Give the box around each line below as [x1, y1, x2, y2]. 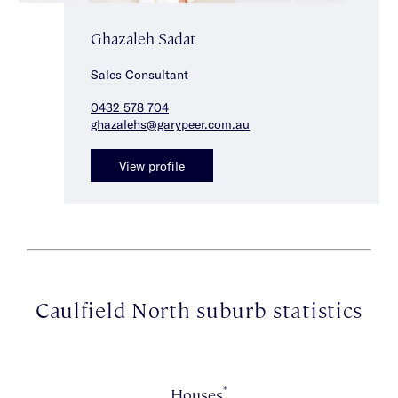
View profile [119, 157, 185, 173]
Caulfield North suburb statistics [35, 294, 363, 323]
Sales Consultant [91, 67, 188, 83]
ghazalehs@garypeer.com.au [91, 115, 250, 131]
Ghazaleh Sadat [91, 28, 195, 49]
